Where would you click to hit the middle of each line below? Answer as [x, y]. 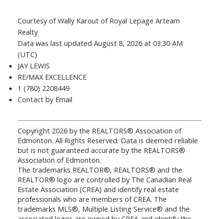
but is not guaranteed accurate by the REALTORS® [101, 150]
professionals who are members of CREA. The [92, 199]
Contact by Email [45, 99]
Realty [27, 32]
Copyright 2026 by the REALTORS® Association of [99, 131]
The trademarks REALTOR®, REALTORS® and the [100, 170]
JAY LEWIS [33, 66]
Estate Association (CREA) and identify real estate [98, 189]
